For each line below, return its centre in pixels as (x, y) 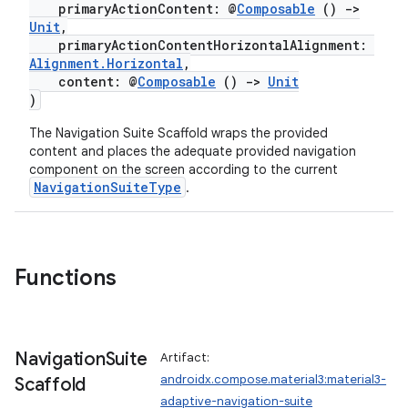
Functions (66, 278)
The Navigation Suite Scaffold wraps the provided (178, 133)
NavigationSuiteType (107, 187)
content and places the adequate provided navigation (193, 151)
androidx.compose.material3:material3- (274, 379)
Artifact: (185, 357)
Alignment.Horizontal (106, 63)
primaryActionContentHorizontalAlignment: (202, 45)
